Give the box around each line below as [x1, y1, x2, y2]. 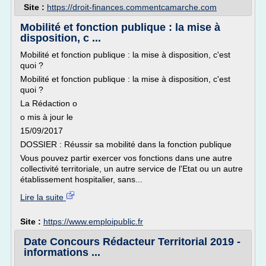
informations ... [24, 246, 100, 258]
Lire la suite [20, 192, 66, 202]
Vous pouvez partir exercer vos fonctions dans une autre [20, 153, 232, 163]
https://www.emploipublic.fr [43, 217, 143, 226]
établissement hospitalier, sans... [20, 175, 142, 184]
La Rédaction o [20, 99, 77, 108]
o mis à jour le [20, 112, 73, 122]
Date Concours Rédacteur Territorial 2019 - [24, 236, 240, 248]
